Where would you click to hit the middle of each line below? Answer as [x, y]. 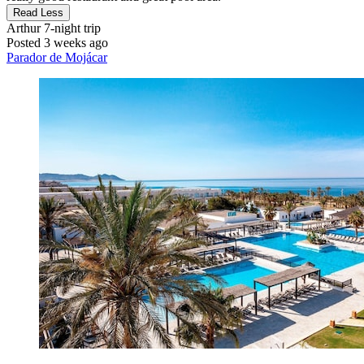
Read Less [38, 13]
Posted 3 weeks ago [57, 43]
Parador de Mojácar [57, 58]
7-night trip [71, 28]
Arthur [24, 28]
